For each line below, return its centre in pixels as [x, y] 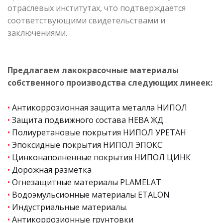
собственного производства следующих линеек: [110, 82]
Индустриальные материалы [69, 207]
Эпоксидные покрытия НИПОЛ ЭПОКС [87, 145]
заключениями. [37, 33]
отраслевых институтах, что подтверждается [97, 8]
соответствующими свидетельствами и [86, 20]
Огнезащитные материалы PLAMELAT [87, 182]
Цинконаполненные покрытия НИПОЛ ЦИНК [101, 157]
